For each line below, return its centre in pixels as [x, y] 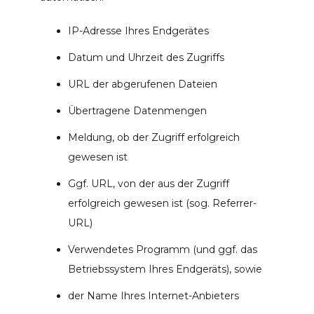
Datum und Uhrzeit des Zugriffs [146, 57]
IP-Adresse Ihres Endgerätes [138, 30]
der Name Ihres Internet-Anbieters [153, 295]
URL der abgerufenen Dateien [142, 84]
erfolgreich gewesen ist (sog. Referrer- [162, 203]
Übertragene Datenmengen [137, 110]
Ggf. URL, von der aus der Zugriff [148, 183]
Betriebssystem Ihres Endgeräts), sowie [165, 269]
